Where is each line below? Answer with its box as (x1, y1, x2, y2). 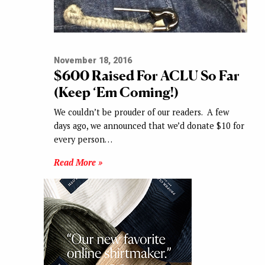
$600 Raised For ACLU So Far (53, 66, 240, 84)
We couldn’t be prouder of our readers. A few (53, 106, 229, 118)
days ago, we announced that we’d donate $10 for (53, 119, 244, 131)
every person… (53, 133, 112, 145)
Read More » (53, 156, 102, 168)
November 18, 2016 (53, 55, 132, 66)
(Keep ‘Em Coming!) (53, 83, 179, 101)
